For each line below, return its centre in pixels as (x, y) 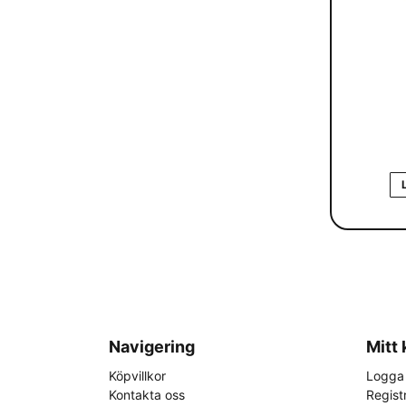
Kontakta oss (147, 395)
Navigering (152, 347)
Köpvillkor (137, 376)
